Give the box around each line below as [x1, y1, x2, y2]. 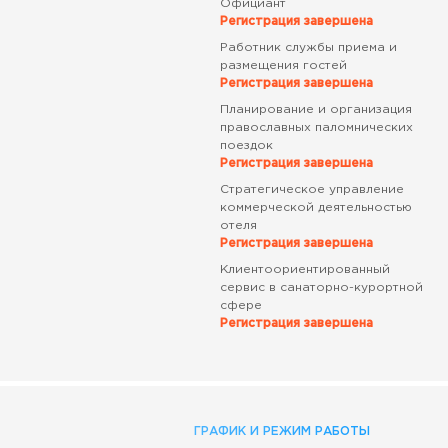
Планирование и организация [219, 104, 412, 115]
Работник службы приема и [219, 42, 397, 53]
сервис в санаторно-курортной [219, 282, 423, 293]
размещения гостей [219, 60, 347, 71]
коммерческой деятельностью [219, 202, 412, 213]
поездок [219, 140, 273, 151]
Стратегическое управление [219, 184, 404, 195]
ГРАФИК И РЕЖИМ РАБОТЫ [193, 426, 370, 437]
